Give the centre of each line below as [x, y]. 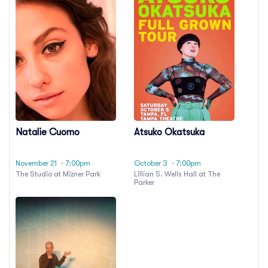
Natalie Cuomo [48, 133]
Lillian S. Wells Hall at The [177, 174]
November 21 [36, 163]
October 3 [151, 163]
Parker [144, 182]
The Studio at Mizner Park [58, 174]
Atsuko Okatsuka [169, 133]
